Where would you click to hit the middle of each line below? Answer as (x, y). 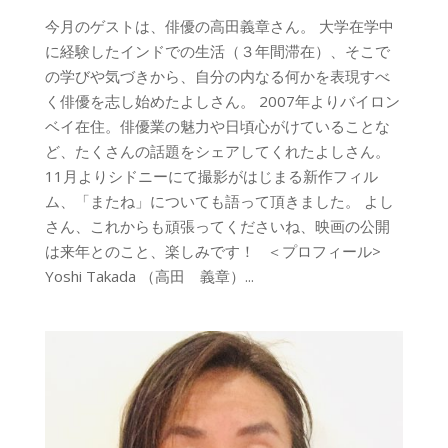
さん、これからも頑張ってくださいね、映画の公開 (217, 225)
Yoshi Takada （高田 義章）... (149, 275)
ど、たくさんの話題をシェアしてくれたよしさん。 (217, 150)
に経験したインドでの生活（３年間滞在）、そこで (217, 50)
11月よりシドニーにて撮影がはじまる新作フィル (211, 175)
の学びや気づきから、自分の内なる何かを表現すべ (217, 75)
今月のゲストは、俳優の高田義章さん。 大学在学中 (219, 25)
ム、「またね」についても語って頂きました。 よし (219, 200)
